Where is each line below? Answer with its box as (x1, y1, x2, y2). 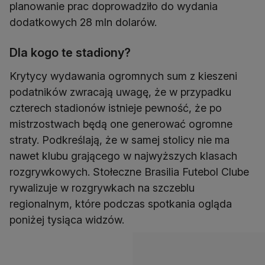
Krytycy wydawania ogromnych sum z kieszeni (9, 70, 237, 83)
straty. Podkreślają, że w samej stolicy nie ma (9, 134, 230, 147)
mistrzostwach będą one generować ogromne (9, 118, 232, 131)
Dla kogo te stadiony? (9, 46, 131, 60)
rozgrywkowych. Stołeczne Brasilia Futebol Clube (9, 166, 249, 179)
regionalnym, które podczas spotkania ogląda (9, 198, 232, 211)
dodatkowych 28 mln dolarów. (9, 16, 157, 29)
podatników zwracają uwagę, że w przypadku (9, 86, 231, 99)
